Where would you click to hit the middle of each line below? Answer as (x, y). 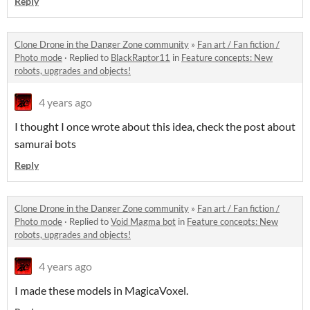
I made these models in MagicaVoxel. (101, 290)
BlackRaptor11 (140, 57)
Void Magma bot (143, 221)
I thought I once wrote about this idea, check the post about (155, 126)
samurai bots (45, 144)
